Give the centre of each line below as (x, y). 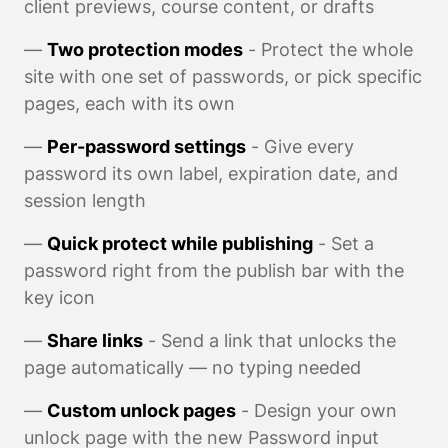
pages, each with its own (129, 103)
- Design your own (316, 410)
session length (85, 200)
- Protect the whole (328, 49)
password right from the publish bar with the (214, 270)
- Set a (343, 243)
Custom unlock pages (141, 410)
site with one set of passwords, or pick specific (223, 76)
